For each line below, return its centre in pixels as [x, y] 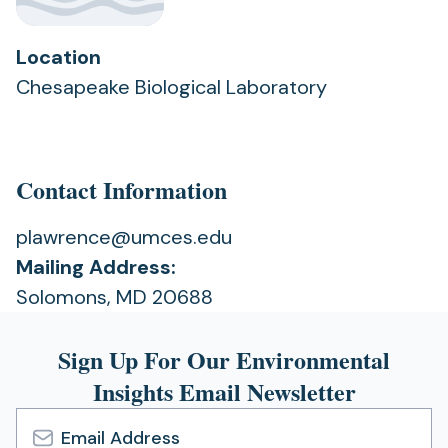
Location [58, 57]
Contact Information [121, 189]
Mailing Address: [96, 267]
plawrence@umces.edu [124, 237]
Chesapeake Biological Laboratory [171, 87]
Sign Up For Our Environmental [224, 359]
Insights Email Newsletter [224, 391]
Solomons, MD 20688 [114, 297]
